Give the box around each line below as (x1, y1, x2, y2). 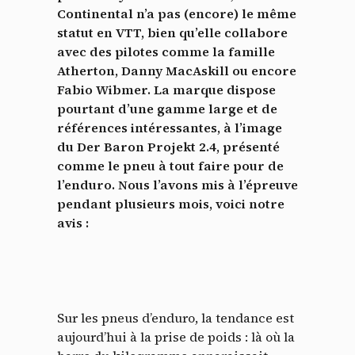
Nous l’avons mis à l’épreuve (118, 176, 298, 194)
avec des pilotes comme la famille (57, 43, 275, 61)
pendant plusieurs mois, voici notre (57, 195, 284, 213)
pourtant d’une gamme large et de (57, 100, 277, 118)
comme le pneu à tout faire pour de (57, 157, 284, 175)
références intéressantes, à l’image (57, 119, 282, 137)
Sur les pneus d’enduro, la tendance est (57, 309, 294, 327)
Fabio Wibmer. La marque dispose (57, 81, 276, 99)
